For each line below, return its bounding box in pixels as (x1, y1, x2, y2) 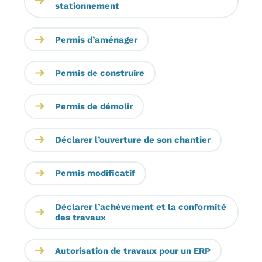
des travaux (54, 212, 106, 223)
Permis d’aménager (54, 34, 137, 45)
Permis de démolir (54, 101, 133, 112)
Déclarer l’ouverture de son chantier (54, 135, 211, 146)
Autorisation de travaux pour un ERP (54, 245, 211, 256)
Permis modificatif (54, 168, 135, 179)
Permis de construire (54, 67, 144, 78)
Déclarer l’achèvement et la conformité (54, 201, 226, 212)
